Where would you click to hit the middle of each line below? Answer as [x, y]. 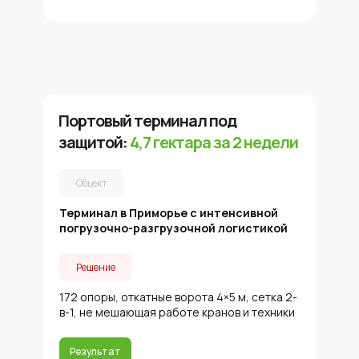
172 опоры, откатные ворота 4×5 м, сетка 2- [178, 297]
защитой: [94, 142]
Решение [95, 267]
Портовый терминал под [147, 121]
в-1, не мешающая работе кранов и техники [177, 312]
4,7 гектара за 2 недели [214, 142]
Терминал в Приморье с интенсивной [169, 213]
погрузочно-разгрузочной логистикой [173, 228]
